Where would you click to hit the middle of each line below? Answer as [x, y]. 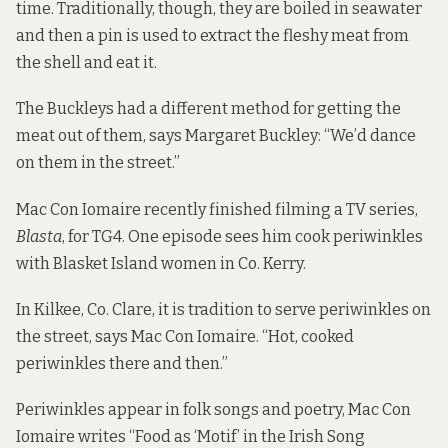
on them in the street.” [98, 163]
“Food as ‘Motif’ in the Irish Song [245, 436]
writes [102, 436]
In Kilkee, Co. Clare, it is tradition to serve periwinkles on [223, 309]
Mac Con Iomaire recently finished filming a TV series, [217, 209]
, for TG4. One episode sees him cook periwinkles [242, 236]
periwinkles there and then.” [122, 363]
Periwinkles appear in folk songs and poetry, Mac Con [213, 409]
